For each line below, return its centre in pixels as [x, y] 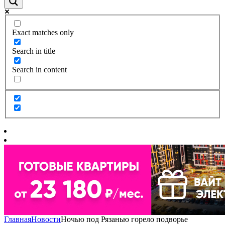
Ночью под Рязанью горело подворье [124, 219]
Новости [46, 219]
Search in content [39, 69]
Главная [18, 219]
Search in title [34, 51]
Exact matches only [43, 32]
